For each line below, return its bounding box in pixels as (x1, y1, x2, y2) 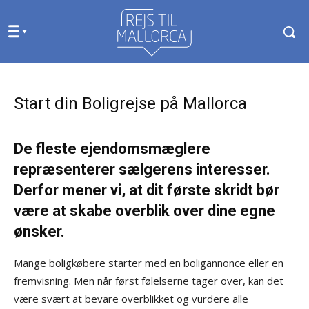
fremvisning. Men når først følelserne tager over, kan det (14, 273, 283, 288)
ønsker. (14, 222, 65, 240)
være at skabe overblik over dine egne (14, 201, 275, 219)
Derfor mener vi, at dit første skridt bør (14, 181, 279, 199)
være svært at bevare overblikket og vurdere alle (14, 291, 248, 306)
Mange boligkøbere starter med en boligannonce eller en (14, 255, 283, 270)
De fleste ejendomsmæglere (14, 139, 210, 157)
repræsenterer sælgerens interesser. (14, 160, 270, 178)
